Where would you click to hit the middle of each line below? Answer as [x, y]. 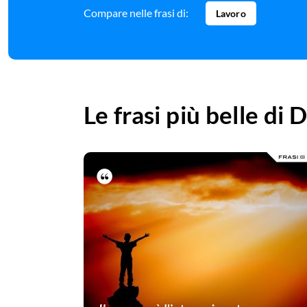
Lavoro [231, 14]
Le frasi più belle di [186, 115]
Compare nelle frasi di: [136, 13]
